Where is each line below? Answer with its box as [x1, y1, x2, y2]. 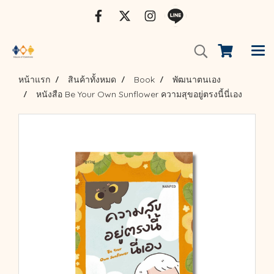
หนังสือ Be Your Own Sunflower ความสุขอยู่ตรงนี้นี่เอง [36, 89, 242, 100]
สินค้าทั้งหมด [68, 74, 116, 85]
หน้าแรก [18, 74, 50, 85]
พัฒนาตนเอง [172, 74, 221, 85]
